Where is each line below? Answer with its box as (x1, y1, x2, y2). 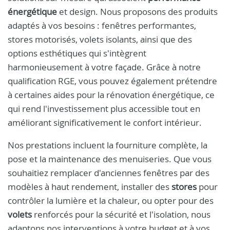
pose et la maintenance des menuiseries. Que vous (8, 153, 212, 165)
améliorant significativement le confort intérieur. (8, 117, 202, 128)
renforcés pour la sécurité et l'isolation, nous (32, 208, 210, 220)
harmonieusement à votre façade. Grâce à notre (8, 61, 201, 73)
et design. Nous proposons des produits (57, 6, 218, 17)
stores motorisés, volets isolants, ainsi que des (8, 33, 192, 45)
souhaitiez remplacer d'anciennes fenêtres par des (8, 167, 209, 179)
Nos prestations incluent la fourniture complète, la (8, 139, 207, 151)
